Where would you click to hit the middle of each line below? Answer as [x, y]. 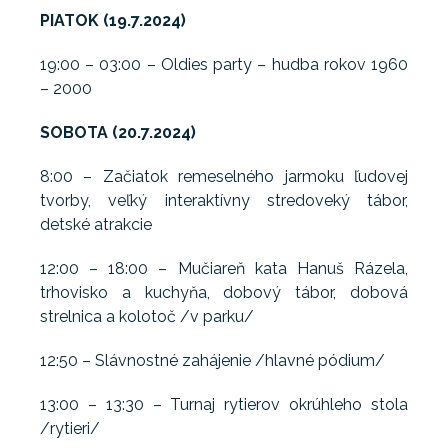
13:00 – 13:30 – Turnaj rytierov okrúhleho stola [224, 405]
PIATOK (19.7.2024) [113, 21]
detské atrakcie [96, 225]
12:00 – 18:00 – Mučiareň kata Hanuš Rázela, [224, 269]
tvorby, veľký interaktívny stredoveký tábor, [224, 201]
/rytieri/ [70, 429]
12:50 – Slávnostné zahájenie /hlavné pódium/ [212, 361]
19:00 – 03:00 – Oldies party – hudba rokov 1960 [224, 65]
